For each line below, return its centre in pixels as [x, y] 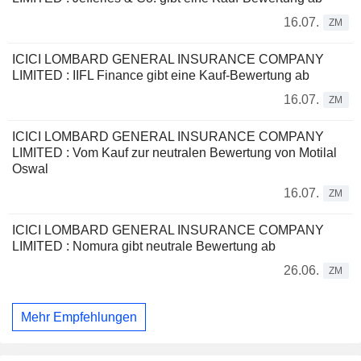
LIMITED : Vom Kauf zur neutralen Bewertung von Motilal [174, 153]
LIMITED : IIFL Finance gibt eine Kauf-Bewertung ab [161, 76]
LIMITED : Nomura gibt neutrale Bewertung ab [144, 247]
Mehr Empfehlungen [79, 317]
